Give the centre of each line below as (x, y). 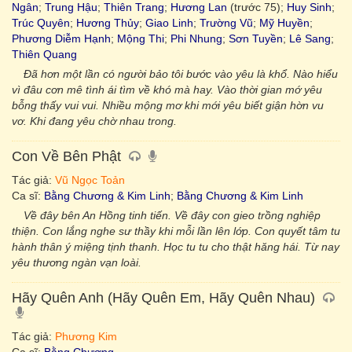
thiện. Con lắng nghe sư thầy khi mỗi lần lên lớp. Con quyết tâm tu (176, 231)
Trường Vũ (226, 23)
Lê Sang (310, 38)
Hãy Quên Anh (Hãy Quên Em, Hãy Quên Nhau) (165, 298)
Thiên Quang (44, 54)
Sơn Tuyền (256, 38)
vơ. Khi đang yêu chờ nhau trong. (94, 121)
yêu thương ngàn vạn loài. (77, 262)
